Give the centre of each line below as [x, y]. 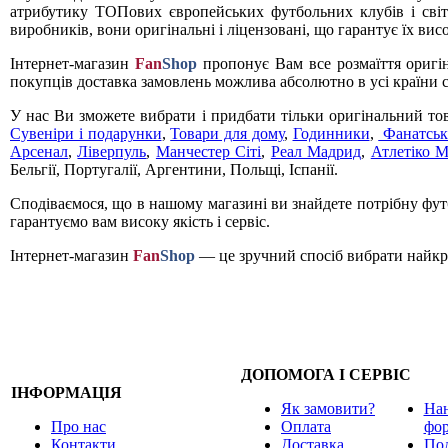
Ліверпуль [112, 151]
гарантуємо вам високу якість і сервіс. [140, 221]
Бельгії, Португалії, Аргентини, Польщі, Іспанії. [174, 169]
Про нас [78, 426]
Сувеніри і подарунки [86, 133]
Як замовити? [328, 408]
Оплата [306, 426]
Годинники [331, 133]
